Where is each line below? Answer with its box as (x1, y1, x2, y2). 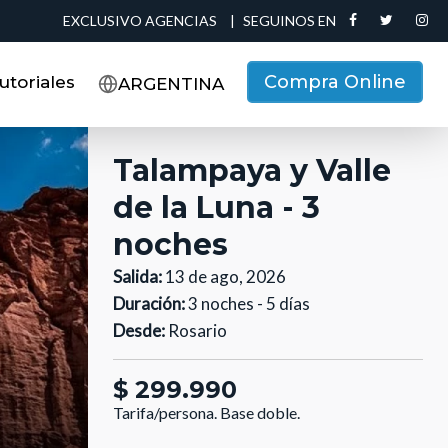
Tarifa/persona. (113, 403, 217, 422)
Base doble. (220, 403, 300, 422)
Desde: (113, 320, 165, 341)
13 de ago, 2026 (162, 266, 286, 287)
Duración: (113, 293, 185, 314)
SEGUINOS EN (239, 12, 339, 29)
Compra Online (264, 71, 406, 93)
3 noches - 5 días (185, 293, 310, 314)
